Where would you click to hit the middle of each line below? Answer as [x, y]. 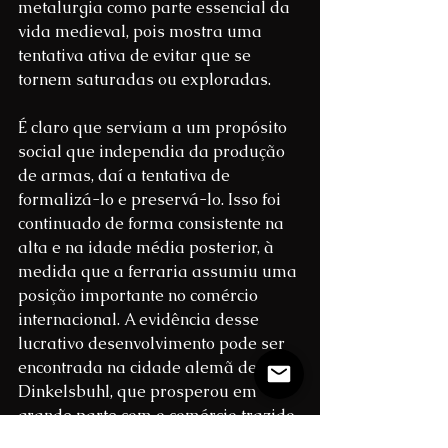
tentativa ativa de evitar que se [136, 56]
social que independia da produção [153, 152]
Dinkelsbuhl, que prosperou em [139, 392]
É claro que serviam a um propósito [154, 128]
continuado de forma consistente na [153, 224]
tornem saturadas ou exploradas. [144, 80]
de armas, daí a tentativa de [126, 176]
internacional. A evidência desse [140, 320]
